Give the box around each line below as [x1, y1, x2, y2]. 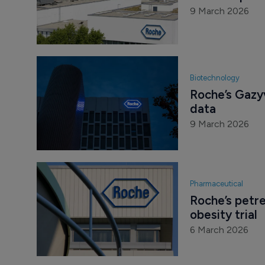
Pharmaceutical [189, 179, 243, 189]
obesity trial [189, 207, 257, 222]
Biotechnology [189, 73, 240, 83]
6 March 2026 [189, 224, 248, 236]
